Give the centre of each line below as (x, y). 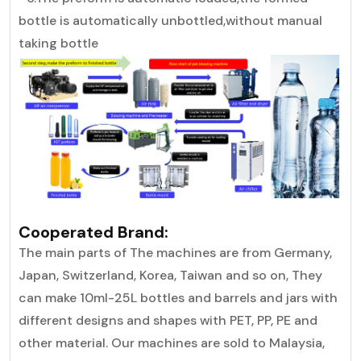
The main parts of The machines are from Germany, (175, 253)
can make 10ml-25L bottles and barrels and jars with (178, 298)
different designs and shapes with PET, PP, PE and (168, 321)
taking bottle (58, 43)
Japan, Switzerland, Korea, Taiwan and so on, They (170, 276)
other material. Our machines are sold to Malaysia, (172, 343)
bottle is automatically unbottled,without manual (170, 20)
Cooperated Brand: (93, 232)
